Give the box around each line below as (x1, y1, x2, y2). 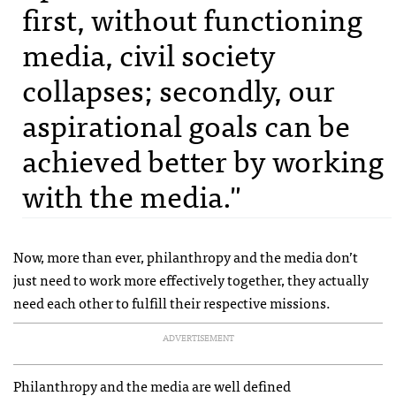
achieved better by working (22, 134, 384, 184)
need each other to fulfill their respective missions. (13, 290, 331, 314)
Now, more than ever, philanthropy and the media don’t (13, 244, 358, 268)
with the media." (22, 170, 241, 219)
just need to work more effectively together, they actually (13, 267, 369, 291)
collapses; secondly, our (22, 64, 335, 113)
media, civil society (22, 28, 276, 78)
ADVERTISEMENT (162, 330, 234, 345)
